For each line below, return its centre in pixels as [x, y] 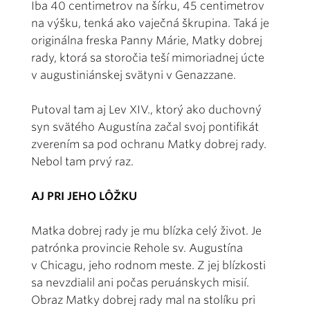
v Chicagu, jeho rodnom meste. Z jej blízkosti [148, 265]
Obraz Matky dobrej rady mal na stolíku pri [143, 300]
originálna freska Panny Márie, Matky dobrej [147, 40]
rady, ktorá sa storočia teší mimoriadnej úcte [148, 57]
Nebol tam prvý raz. [82, 161]
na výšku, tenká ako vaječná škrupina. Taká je [150, 23]
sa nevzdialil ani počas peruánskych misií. [140, 282]
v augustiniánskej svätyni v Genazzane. [134, 75]
